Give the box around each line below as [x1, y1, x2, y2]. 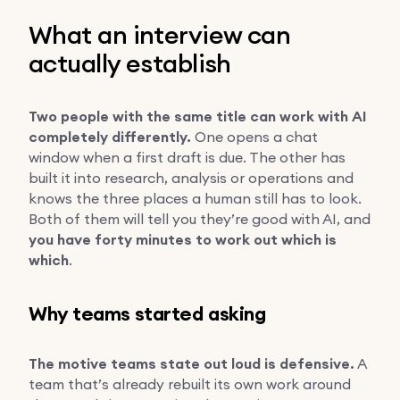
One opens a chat [191, 127, 318, 146]
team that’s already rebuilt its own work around [29, 374, 351, 393]
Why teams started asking [29, 300, 267, 327]
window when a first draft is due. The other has [29, 147, 346, 166]
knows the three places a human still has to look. [29, 188, 362, 207]
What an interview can [29, 18, 291, 51]
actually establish [29, 46, 231, 79]
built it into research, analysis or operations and [29, 168, 354, 187]
